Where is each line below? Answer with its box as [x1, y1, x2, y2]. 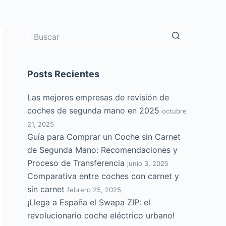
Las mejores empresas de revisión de [27, 92, 169, 102]
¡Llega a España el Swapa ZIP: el [27, 197, 151, 207]
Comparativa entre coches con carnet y [27, 171, 180, 181]
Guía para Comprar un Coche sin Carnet [27, 132, 181, 142]
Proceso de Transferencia [27, 158, 125, 168]
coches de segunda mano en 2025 [27, 105, 160, 116]
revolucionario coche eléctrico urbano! [27, 210, 175, 220]
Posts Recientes [27, 69, 100, 79]
